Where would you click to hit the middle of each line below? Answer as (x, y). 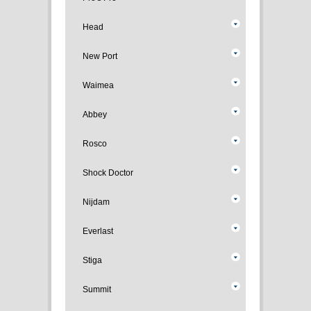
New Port (100, 56)
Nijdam (96, 202)
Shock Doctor (108, 173)
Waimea (98, 85)
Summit (97, 289)
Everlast (98, 231)
